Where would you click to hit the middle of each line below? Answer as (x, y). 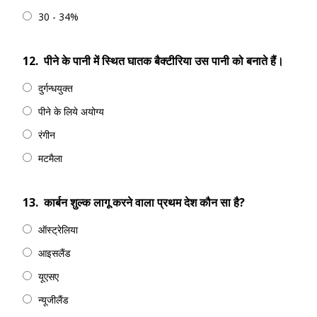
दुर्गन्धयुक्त (56, 88)
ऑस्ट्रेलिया (58, 230)
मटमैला (50, 158)
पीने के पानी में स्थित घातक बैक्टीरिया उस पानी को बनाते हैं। (164, 61)
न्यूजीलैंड (53, 300)
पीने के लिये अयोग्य (71, 111)
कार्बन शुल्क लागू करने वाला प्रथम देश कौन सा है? (144, 202)
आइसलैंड (54, 253)
